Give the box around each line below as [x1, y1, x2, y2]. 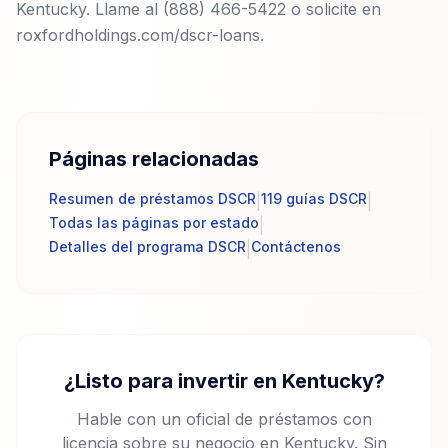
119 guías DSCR [261, 190, 367, 207]
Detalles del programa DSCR [49, 238, 246, 255]
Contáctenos [251, 238, 341, 255]
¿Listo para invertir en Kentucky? [63, 369, 385, 393]
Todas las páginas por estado [49, 214, 259, 231]
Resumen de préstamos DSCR [49, 190, 256, 207]
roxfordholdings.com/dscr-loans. [16, 25, 264, 45]
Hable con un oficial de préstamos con [76, 409, 372, 429]
